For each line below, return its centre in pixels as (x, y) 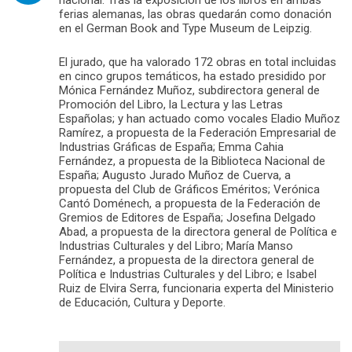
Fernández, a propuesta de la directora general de (187, 260)
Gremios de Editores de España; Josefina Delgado (187, 217)
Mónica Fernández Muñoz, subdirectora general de (189, 90)
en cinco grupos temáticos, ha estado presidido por (192, 76)
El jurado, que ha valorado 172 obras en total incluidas (198, 62)
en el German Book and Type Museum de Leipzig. (185, 28)
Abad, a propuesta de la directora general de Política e (198, 231)
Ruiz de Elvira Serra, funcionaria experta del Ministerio (196, 288)
